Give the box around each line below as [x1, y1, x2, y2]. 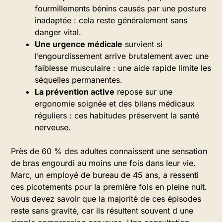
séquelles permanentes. [35, 75, 122, 85]
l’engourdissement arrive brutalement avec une [35, 51, 209, 61]
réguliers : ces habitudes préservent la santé [35, 111, 199, 120]
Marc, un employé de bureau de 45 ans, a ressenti [11, 170, 199, 180]
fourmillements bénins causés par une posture [35, 3, 206, 13]
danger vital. [35, 27, 81, 37]
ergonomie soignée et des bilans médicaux [35, 99, 195, 109]
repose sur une [114, 87, 172, 97]
